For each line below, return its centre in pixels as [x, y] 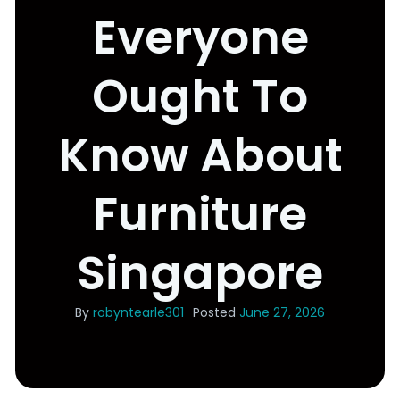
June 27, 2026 [282, 313]
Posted [214, 313]
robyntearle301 [138, 313]
